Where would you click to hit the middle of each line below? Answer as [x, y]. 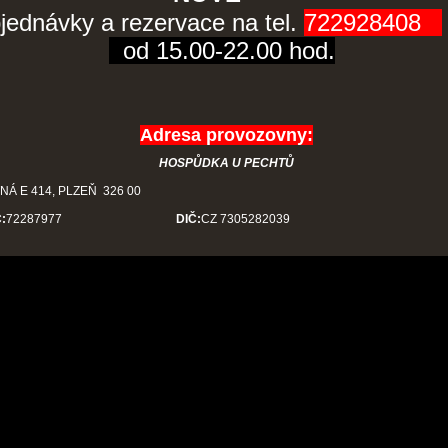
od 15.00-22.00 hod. [229, 50]
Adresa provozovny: [226, 134]
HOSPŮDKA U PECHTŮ [226, 162]
